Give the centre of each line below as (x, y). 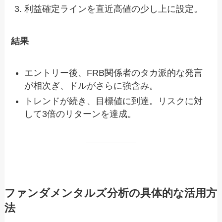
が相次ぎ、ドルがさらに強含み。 (91, 86)
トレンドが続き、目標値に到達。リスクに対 (114, 101)
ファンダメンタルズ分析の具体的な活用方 (111, 193)
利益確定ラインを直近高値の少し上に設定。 (114, 9)
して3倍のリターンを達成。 (81, 114)
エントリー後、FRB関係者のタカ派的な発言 (114, 73)
